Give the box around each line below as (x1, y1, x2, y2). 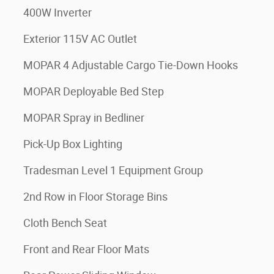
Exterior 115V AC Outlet (23, 32, 137, 45)
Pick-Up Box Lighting (23, 138, 122, 150)
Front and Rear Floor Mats (23, 243, 149, 256)
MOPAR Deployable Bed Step (23, 85, 164, 98)
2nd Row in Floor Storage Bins (23, 190, 168, 203)
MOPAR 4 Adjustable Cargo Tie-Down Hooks (23, 59, 238, 72)
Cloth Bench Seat (23, 217, 107, 229)
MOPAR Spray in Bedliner (23, 111, 144, 124)
